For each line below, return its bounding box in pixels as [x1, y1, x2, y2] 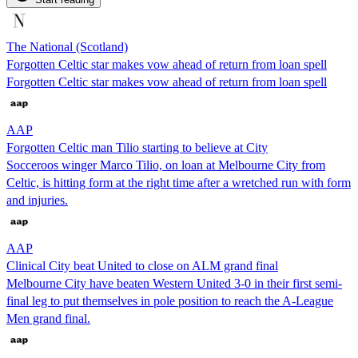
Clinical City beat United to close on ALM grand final [6, 258, 278, 272]
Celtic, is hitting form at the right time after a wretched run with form [6, 175, 351, 189]
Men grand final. [6, 311, 90, 325]
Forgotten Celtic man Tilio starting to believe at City [6, 140, 268, 154]
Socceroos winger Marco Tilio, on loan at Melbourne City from [6, 157, 325, 172]
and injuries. [6, 193, 68, 207]
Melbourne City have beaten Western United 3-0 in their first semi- [6, 276, 342, 290]
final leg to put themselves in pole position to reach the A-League [6, 293, 333, 308]
